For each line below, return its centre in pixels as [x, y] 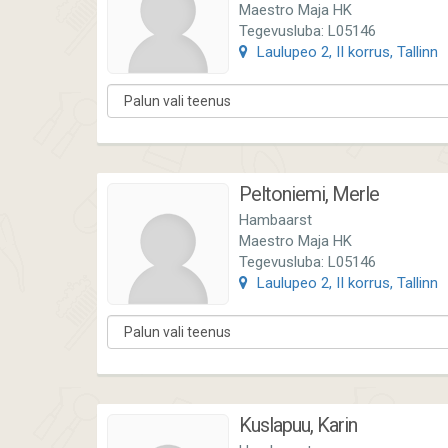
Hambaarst [275, 220]
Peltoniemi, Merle [309, 194]
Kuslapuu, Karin [298, 425]
